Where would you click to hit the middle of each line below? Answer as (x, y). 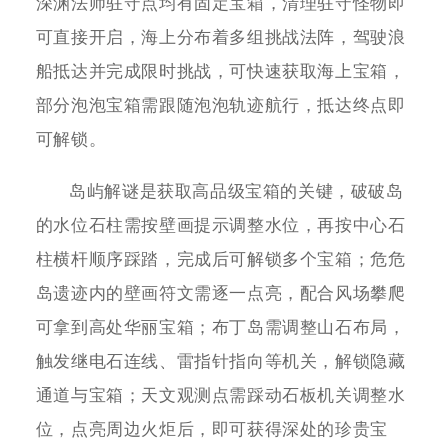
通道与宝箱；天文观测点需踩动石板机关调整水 (220, 396)
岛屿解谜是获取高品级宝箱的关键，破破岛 (236, 192)
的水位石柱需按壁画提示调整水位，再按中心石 (220, 226)
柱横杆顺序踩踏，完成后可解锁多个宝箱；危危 (220, 260)
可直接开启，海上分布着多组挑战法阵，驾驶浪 (220, 38)
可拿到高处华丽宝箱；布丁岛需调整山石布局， (220, 328)
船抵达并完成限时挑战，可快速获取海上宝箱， (220, 72)
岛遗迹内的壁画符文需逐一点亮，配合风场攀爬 (220, 294)
